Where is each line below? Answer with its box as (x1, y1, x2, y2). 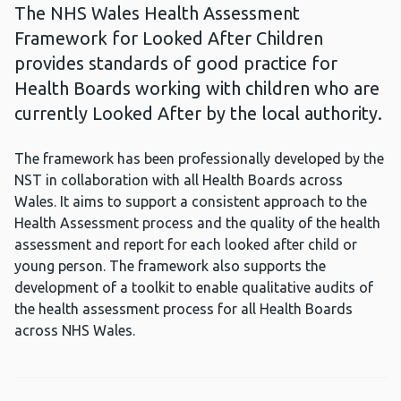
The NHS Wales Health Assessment (14, 3, 300, 24)
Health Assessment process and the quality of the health (14, 215, 380, 232)
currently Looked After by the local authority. (14, 103, 382, 124)
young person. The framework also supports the (14, 258, 326, 275)
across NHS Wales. (14, 322, 135, 339)
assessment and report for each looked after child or (14, 236, 357, 253)
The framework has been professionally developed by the (14, 150, 384, 167)
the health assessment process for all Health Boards (14, 301, 353, 318)
